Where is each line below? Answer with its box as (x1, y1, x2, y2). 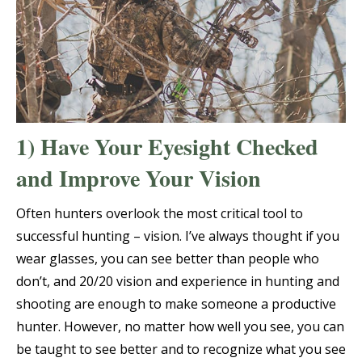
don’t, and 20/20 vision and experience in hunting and (16, 272, 339, 291)
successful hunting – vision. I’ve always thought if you (16, 227, 339, 246)
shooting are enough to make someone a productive (16, 295, 336, 314)
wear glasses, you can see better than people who (16, 250, 319, 268)
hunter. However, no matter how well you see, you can (16, 318, 344, 336)
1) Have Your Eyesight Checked (16, 130, 318, 164)
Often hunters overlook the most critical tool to (16, 204, 303, 223)
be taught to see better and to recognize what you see (16, 340, 346, 359)
